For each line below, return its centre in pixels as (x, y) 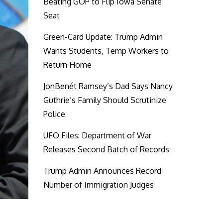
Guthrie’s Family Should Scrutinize (105, 100)
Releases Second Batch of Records (107, 149)
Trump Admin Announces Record (103, 171)
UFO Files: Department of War (98, 135)
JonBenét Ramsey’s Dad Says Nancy (108, 86)
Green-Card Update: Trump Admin (103, 37)
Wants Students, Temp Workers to (106, 51)
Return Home (68, 65)
